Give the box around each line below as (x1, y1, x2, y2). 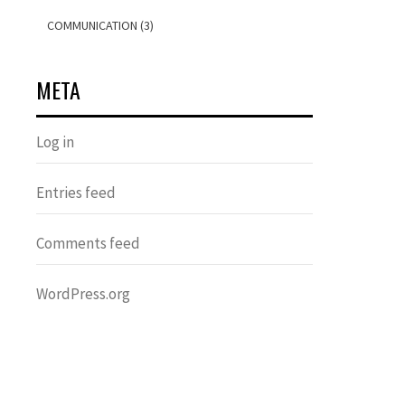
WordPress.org (36, 284, 130, 304)
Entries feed (36, 183, 116, 202)
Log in (36, 132, 74, 152)
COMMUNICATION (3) (47, 17, 154, 33)
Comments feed (36, 233, 140, 253)
